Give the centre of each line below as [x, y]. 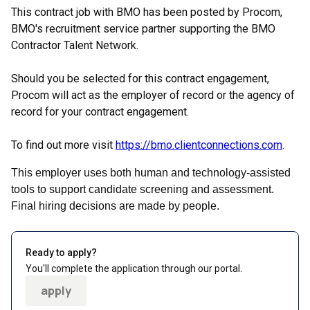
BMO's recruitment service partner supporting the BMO [143, 29]
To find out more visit [63, 145]
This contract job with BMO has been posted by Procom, [147, 12]
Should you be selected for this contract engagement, [140, 79]
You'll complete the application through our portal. [134, 268]
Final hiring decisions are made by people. [115, 206]
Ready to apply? [61, 253]
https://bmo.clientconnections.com [199, 145]
